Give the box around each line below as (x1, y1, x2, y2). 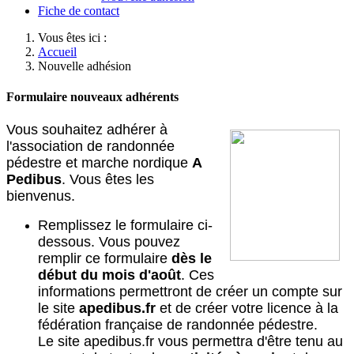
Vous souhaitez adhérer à (6, 121, 168, 137)
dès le (171, 250, 212, 266)
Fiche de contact (38, 4, 119, 17)
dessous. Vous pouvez (38, 233, 180, 250)
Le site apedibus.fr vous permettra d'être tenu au (38, 333, 343, 349)
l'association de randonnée (6, 137, 175, 154)
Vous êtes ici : (38, 31, 113, 44)
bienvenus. (6, 187, 75, 204)
